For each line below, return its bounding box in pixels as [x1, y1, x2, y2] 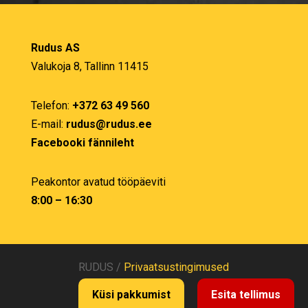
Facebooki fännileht [30, 136, 134, 149]
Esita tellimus [211, 288, 280, 301]
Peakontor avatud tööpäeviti [30, 175, 166, 188]
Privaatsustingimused [124, 261, 230, 274]
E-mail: [30, 118, 66, 131]
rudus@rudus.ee [65, 118, 152, 131]
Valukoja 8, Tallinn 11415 [30, 60, 148, 73]
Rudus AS [30, 41, 80, 54]
